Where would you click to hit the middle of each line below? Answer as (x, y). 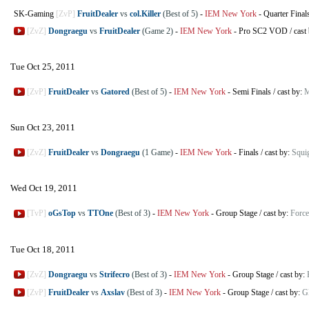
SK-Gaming (35, 13)
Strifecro (114, 274)
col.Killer (145, 13)
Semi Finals (252, 91)
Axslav (113, 292)
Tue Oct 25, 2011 (43, 66)
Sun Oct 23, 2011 (43, 127)
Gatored (115, 91)
